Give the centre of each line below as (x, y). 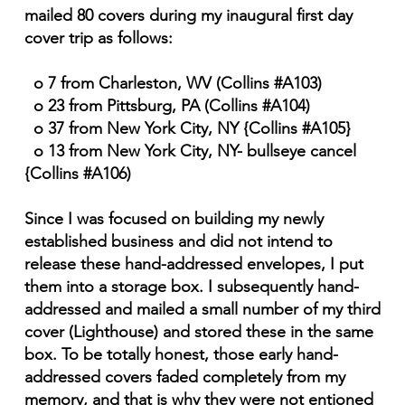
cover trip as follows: (98, 38)
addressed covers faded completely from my (184, 377)
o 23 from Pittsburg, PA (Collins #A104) (167, 106)
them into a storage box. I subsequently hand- (191, 287)
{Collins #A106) (77, 174)
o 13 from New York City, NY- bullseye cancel (190, 151)
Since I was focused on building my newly (174, 219)
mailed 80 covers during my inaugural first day (188, 16)
